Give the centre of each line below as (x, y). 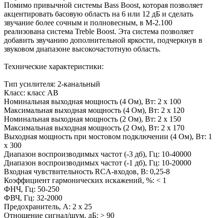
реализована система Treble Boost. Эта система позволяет (99, 31)
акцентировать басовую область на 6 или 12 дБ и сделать (99, 14)
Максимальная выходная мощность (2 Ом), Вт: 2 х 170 (94, 127)
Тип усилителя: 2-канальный (52, 84)
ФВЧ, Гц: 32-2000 (33, 198)
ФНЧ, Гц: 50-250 (32, 189)
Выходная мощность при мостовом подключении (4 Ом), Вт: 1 (108, 136)
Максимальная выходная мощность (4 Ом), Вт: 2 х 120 (94, 110)
